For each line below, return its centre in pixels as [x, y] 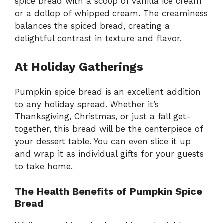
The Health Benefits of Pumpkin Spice [109, 191]
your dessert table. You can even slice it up [103, 141]
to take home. [44, 166]
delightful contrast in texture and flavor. [98, 39]
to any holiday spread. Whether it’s [87, 104]
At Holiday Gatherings [79, 66]
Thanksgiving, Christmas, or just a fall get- [103, 116]
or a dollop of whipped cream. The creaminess [111, 14]
